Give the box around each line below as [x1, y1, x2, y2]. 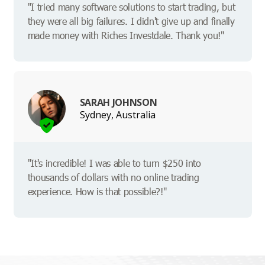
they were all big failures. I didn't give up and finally [27, 15, 235, 28]
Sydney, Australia [79, 108, 156, 121]
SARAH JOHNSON [79, 95, 157, 109]
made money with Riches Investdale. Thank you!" [27, 29, 224, 42]
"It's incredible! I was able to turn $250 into [27, 157, 201, 170]
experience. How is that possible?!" [27, 185, 167, 198]
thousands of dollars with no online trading [27, 171, 199, 184]
